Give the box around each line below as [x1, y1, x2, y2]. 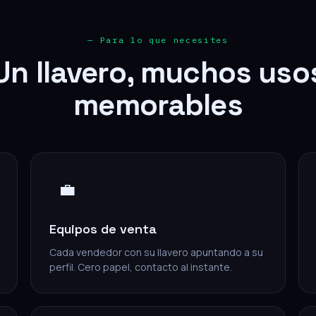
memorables [73, 86, 243, 123]
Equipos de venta [49, 221, 157, 237]
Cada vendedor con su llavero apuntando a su [49, 245, 264, 259]
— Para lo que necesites [87, 35, 229, 45]
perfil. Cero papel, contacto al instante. [49, 260, 233, 274]
